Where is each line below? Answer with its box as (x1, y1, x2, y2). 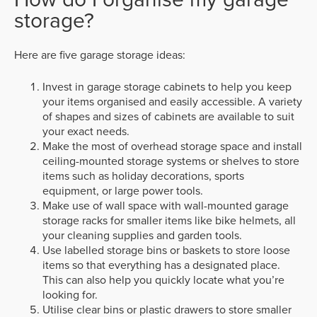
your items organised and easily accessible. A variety (42, 93, 302, 109)
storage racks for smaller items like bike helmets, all (42, 212, 296, 228)
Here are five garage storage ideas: (14, 47, 188, 62)
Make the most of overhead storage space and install (42, 138, 302, 154)
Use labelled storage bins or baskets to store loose (42, 242, 290, 258)
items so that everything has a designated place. (42, 257, 280, 272)
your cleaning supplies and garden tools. (42, 227, 242, 243)
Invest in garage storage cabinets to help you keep (42, 79, 292, 94)
